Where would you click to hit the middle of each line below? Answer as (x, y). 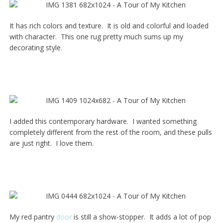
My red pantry (33, 217)
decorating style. (36, 48)
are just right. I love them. (51, 143)
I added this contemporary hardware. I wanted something (103, 121)
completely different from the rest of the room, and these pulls (111, 132)
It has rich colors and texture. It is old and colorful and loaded (109, 26)
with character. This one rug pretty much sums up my (96, 37)
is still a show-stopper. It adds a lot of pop (141, 217)
